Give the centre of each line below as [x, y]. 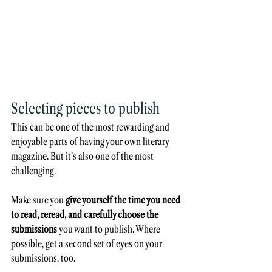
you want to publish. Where [110, 229]
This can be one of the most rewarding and [91, 127]
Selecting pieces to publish [85, 108]
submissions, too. [44, 258]
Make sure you [37, 199]
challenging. [34, 170]
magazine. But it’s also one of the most [83, 156]
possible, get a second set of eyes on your [87, 243]
